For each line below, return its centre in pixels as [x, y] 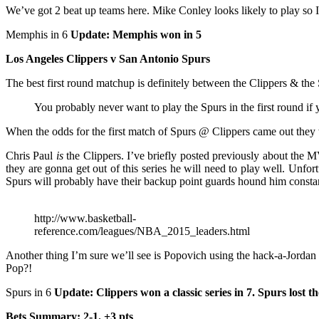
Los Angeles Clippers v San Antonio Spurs [108, 59]
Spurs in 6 [30, 293]
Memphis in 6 [38, 35]
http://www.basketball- [85, 219]
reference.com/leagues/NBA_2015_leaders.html [142, 231]
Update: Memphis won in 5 [136, 35]
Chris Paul [31, 156]
